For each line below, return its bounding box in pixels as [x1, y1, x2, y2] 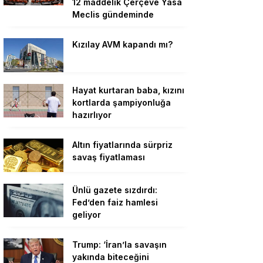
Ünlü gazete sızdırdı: [72, 185, 157, 195]
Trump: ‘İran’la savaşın [72, 240, 167, 250]
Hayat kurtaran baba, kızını [72, 85, 184, 95]
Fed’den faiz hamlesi [72, 197, 158, 208]
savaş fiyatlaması [72, 151, 145, 162]
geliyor [72, 210, 101, 220]
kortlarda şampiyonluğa [72, 97, 171, 107]
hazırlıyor [72, 109, 112, 120]
